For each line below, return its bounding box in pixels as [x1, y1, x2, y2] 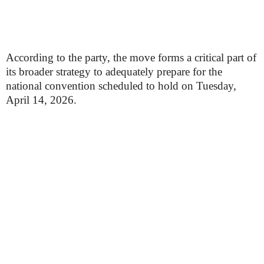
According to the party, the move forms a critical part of [6, 51, 256, 64]
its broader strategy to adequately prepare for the [6, 65, 222, 78]
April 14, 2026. [6, 94, 77, 106]
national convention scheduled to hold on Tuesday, [6, 80, 236, 92]
